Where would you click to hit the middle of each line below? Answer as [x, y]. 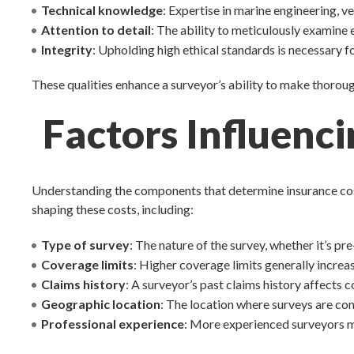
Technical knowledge [102, 10]
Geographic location [101, 304]
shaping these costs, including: [114, 209]
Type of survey [86, 245]
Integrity [67, 49]
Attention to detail [96, 30]
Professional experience [113, 324]
